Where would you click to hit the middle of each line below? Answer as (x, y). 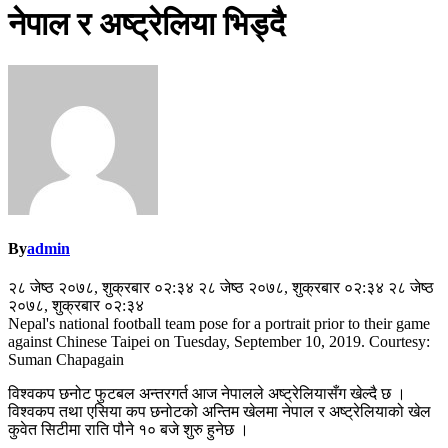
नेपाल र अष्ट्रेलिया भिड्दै (146, 24)
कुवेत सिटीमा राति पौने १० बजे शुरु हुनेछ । (128, 430)
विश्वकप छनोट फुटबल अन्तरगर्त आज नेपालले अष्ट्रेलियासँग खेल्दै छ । (207, 394)
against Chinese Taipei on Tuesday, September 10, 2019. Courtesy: (219, 342)
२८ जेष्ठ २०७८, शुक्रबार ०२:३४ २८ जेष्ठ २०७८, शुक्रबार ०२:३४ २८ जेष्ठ (221, 288)
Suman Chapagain (66, 360)
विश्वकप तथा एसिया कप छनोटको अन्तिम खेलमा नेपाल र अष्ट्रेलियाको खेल (219, 412)
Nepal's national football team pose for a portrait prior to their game (219, 324)
